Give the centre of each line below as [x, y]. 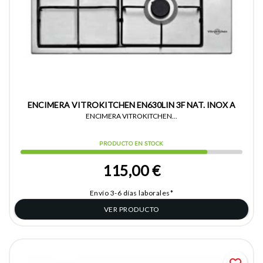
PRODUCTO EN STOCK [131, 144]
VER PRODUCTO [131, 210]
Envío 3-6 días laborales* [131, 193]
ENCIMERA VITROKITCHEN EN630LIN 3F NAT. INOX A [131, 105]
